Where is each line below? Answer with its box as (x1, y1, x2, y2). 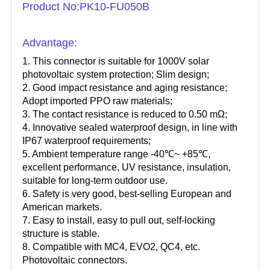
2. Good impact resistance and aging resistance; (22, 83, 227, 93)
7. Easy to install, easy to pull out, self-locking (22, 215, 215, 226)
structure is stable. (22, 228, 99, 239)
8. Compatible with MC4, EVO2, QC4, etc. (22, 242, 200, 253)
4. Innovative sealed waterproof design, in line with (22, 122, 237, 133)
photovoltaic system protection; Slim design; (22, 69, 209, 80)
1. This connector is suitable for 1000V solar (22, 56, 209, 67)
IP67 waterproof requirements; (22, 136, 151, 146)
